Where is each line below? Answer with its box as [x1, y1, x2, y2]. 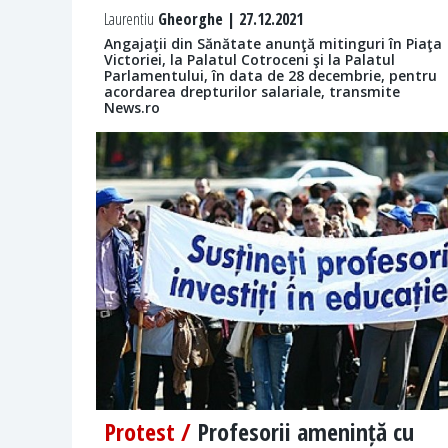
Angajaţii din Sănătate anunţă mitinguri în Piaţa [104, 34, 442, 54]
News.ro [104, 98, 160, 118]
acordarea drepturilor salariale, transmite [104, 82, 400, 102]
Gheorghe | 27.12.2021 [154, 8, 303, 31]
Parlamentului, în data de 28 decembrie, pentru [104, 66, 437, 86]
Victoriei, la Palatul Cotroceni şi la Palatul [104, 50, 395, 70]
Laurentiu [104, 8, 154, 31]
